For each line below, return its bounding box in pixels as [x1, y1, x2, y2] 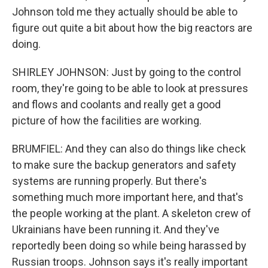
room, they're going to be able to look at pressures [12, 82, 248, 95]
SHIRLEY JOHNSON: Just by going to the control [12, 66, 241, 78]
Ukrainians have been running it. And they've [12, 223, 220, 236]
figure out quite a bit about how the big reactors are [12, 22, 252, 34]
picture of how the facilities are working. [12, 114, 202, 127]
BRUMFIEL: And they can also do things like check [12, 142, 246, 155]
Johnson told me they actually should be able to [12, 5, 237, 18]
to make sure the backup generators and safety [12, 159, 236, 171]
